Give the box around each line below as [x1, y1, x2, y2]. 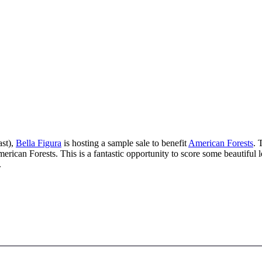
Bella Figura [16, 137, 61, 148]
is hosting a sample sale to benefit [61, 137, 188, 148]
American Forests [188, 137, 253, 148]
